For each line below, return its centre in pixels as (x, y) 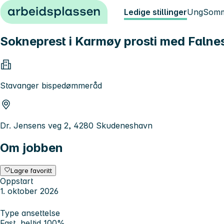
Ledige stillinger (155, 12)
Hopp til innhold (35, 9)
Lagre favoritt (31, 170)
